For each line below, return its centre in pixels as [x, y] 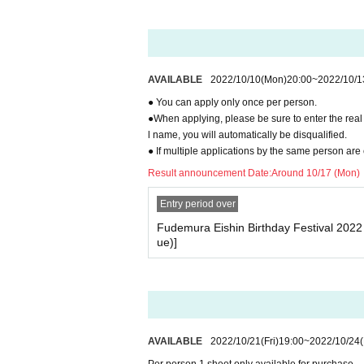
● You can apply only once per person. [232, 102]
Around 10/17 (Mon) [316, 173]
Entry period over [197, 204]
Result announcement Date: [210, 173]
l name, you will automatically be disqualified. [247, 135]
